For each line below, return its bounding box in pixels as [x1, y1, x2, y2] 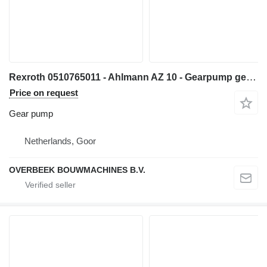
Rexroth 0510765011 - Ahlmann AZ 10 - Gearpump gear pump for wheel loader [246, 71, 256, 83]
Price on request [10, 87, 78, 98]
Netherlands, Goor [24, 135, 96, 146]
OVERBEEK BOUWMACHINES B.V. [9, 164, 145, 175]
